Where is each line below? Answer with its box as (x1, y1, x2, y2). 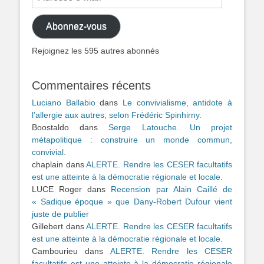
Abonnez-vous (45, 21, 107, 32)
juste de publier (32, 209, 89, 219)
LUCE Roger (32, 184, 82, 194)
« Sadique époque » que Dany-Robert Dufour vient (32, 196, 232, 206)
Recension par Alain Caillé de (111, 184, 233, 194)
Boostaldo (32, 122, 69, 132)
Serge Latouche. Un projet (108, 122, 233, 132)
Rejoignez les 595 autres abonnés (32, 45, 159, 55)
